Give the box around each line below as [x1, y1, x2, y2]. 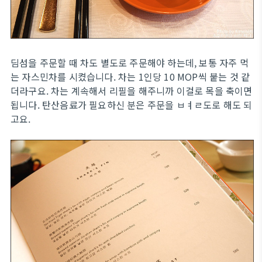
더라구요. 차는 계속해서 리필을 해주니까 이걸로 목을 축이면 [11, 83, 253, 98]
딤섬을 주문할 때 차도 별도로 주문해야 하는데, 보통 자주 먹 [11, 55, 249, 70]
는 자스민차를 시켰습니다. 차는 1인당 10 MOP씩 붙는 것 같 [11, 69, 250, 84]
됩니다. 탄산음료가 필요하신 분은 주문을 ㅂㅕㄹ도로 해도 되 [11, 97, 253, 112]
